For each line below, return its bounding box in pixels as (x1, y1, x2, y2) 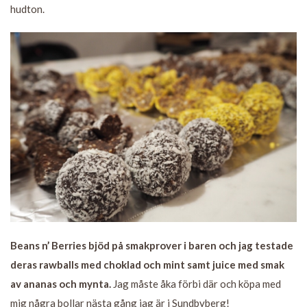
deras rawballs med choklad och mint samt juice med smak (10, 258, 284, 271)
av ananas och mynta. (10, 278, 111, 291)
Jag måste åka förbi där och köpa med (111, 278, 281, 291)
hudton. (10, 2, 45, 15)
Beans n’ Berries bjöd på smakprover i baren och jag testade (10, 239, 293, 252)
